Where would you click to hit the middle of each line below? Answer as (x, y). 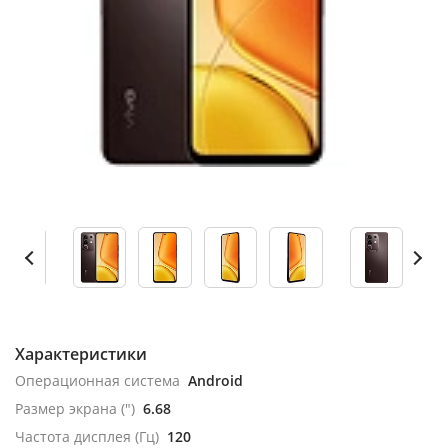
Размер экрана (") (75, 408)
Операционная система (97, 380)
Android (215, 380)
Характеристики (81, 354)
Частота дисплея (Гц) (87, 436)
